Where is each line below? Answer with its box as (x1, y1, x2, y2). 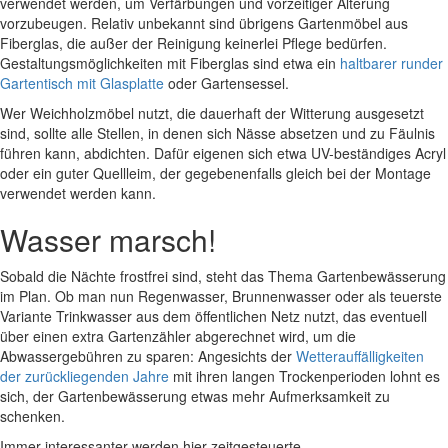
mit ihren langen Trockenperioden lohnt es (169, 365, 440, 386)
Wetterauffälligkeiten (296, 345, 428, 366)
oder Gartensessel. (164, 72, 289, 93)
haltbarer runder (340, 52, 443, 73)
